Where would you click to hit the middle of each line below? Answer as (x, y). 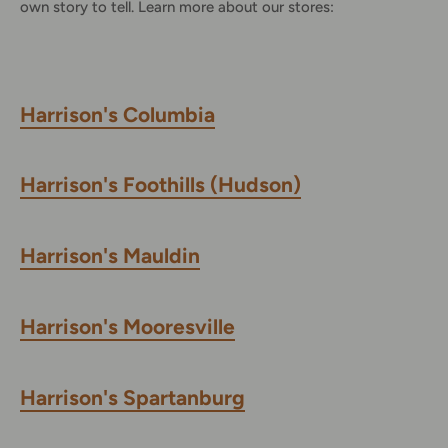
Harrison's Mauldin (110, 256)
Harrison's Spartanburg (132, 397)
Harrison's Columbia (117, 114)
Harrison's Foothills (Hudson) (160, 185)
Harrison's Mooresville (127, 327)
